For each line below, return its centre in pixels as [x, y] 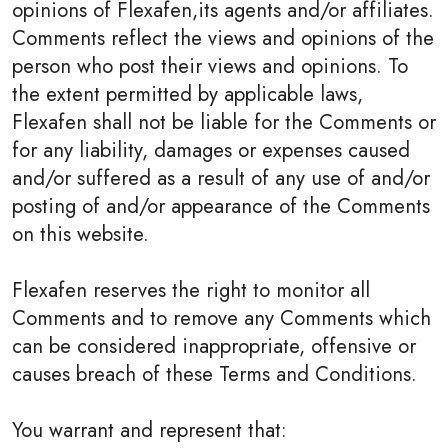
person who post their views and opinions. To [210, 66]
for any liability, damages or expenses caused [211, 150]
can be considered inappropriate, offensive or [214, 346]
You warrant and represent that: [149, 430]
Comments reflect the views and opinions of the [223, 38]
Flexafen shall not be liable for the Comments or [224, 122]
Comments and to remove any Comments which [221, 318]
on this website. [80, 234]
